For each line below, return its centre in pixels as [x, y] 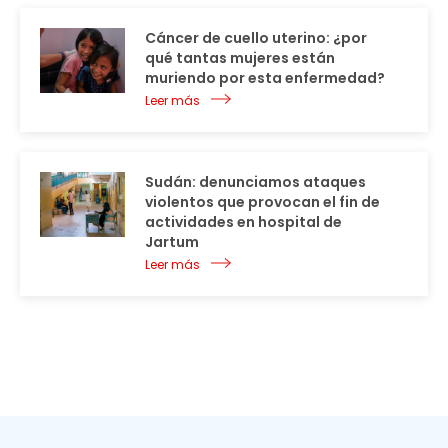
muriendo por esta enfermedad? [265, 77]
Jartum [172, 241]
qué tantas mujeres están [240, 57]
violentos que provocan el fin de [262, 201]
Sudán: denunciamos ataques [255, 181]
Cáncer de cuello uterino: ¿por [256, 37]
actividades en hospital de [243, 221]
